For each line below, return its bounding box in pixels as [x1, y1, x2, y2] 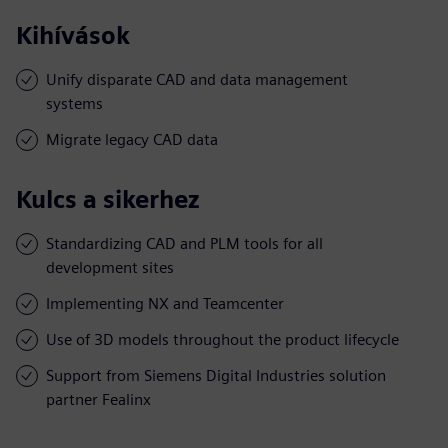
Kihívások [16, 20, 130, 50]
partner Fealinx [46, 389, 151, 409]
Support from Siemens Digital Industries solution [46, 365, 386, 385]
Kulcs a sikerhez [16, 184, 200, 214]
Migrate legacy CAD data [46, 129, 218, 149]
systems [46, 93, 103, 113]
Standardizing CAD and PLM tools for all [46, 233, 323, 253]
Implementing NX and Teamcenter [46, 293, 284, 313]
